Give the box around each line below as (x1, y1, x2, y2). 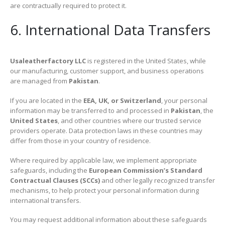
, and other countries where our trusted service (58, 116, 201, 125)
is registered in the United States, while (86, 56, 206, 66)
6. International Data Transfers (10, 20, 210, 40)
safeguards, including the (10, 165, 89, 175)
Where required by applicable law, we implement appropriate (10, 155, 197, 165)
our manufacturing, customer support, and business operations (10, 66, 204, 76)
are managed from (10, 76, 69, 86)
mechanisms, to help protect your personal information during (10, 185, 199, 195)
